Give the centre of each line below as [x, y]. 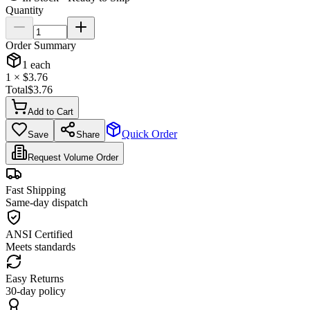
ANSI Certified [39, 234]
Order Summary [41, 45]
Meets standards [40, 246]
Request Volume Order [73, 157]
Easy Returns [35, 278]
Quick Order [149, 134]
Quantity [25, 10]
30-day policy [36, 291]
